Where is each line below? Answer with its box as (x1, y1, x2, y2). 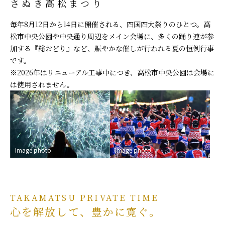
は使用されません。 (10, 79, 74, 89)
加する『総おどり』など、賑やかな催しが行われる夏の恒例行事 (10, 43, 214, 53)
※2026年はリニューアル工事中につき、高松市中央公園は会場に (10, 67, 214, 77)
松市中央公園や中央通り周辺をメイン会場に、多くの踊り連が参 (10, 31, 214, 41)
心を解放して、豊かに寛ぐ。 (10, 203, 161, 219)
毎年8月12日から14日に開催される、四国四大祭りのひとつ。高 (10, 19, 210, 29)
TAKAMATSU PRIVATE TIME (10, 191, 159, 203)
